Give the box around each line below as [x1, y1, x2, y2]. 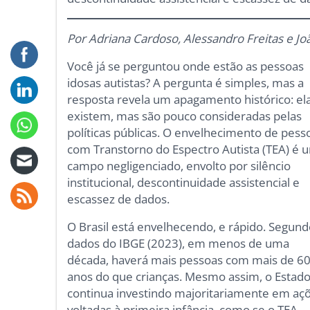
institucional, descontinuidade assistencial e [67, 174, 300, 191]
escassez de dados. [67, 191, 170, 208]
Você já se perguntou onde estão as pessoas [67, 58, 304, 75]
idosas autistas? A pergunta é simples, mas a [67, 75, 304, 91]
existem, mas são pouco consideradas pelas [67, 108, 302, 125]
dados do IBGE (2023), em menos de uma [67, 235, 290, 252]
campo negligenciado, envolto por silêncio [67, 158, 291, 174]
